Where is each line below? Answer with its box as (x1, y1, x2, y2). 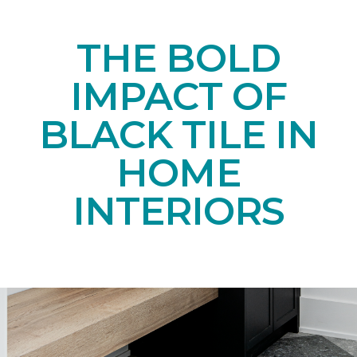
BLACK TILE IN (38, 112, 319, 159)
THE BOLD (76, 35, 280, 82)
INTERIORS (72, 188, 285, 235)
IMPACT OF (70, 73, 287, 120)
